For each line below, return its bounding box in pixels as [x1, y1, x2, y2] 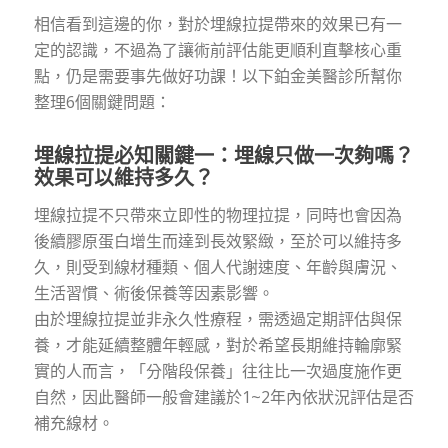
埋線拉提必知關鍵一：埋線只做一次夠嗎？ [33, 141, 414, 169]
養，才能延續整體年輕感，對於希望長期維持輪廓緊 [33, 334, 402, 357]
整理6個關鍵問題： [33, 90, 171, 113]
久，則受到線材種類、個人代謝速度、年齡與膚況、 [33, 256, 402, 279]
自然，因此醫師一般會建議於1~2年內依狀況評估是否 [33, 386, 414, 409]
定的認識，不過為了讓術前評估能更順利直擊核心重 [33, 38, 402, 61]
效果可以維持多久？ [33, 163, 214, 191]
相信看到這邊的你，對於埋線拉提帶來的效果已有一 [33, 12, 402, 35]
